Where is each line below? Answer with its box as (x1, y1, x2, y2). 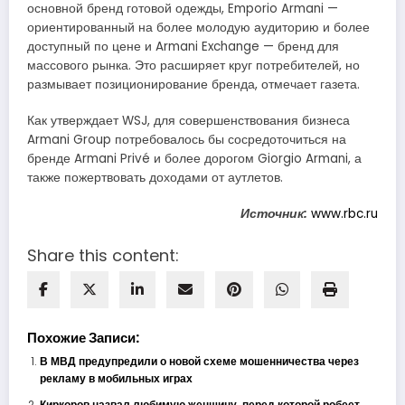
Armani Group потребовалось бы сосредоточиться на (27, 130, 346, 148)
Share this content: (27, 244, 179, 268)
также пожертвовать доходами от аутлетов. (27, 168, 283, 186)
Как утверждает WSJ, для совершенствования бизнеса (27, 111, 350, 129)
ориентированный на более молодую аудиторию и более (27, 18, 370, 36)
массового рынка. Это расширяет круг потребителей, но (27, 56, 360, 74)
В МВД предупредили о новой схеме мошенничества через (39, 353, 359, 370)
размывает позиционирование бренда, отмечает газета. (27, 75, 360, 93)
